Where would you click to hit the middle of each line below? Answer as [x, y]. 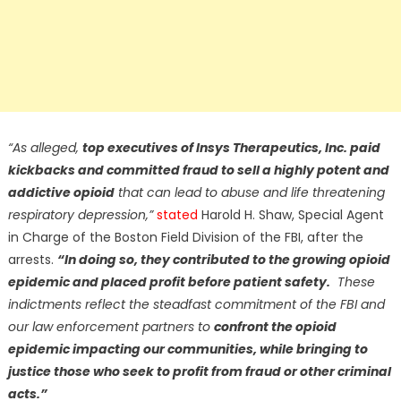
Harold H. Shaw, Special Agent [290, 215]
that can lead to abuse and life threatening [249, 193]
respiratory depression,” [80, 215]
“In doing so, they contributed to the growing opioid [223, 260]
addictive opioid [61, 193]
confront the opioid [275, 327]
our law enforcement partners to [111, 327]
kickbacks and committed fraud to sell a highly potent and [198, 171]
